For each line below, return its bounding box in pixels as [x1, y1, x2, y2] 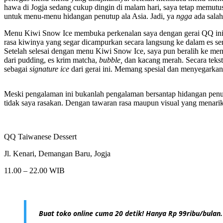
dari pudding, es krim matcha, [4, 56, 99, 65]
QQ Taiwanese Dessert [4, 132, 77, 141]
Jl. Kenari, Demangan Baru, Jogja [4, 149, 111, 158]
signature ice [29, 65, 71, 74]
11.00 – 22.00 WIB [4, 166, 65, 175]
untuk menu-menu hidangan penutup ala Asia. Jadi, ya [4, 12, 176, 21]
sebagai [4, 65, 29, 74]
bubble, [99, 56, 124, 65]
